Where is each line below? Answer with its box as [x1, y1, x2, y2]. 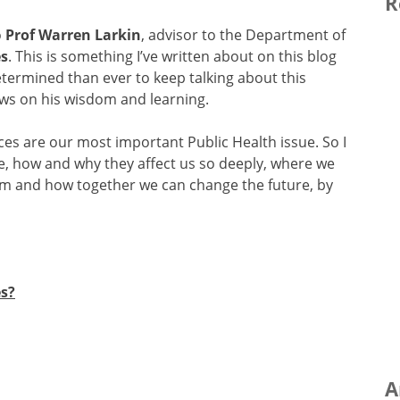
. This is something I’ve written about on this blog [8, 46, 337, 66]
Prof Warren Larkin [5, 24, 141, 45]
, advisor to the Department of [141, 24, 346, 45]
